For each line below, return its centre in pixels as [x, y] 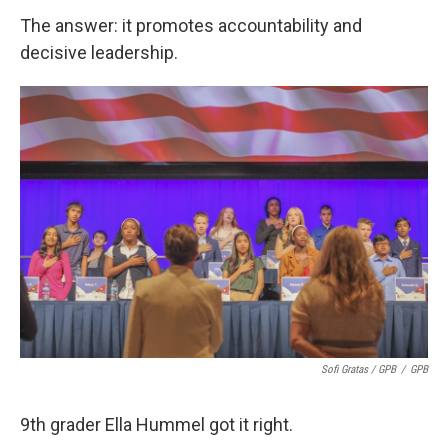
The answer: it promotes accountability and [191, 25]
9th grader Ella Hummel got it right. [156, 424]
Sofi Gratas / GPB [358, 369]
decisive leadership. [99, 52]
